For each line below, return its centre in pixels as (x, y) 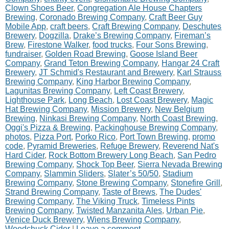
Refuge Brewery (130, 146)
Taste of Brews (129, 192)
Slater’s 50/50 (133, 174)
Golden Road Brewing (86, 54)
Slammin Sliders (74, 174)
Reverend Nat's (191, 146)
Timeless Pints (168, 201)
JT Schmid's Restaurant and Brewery (106, 72)
